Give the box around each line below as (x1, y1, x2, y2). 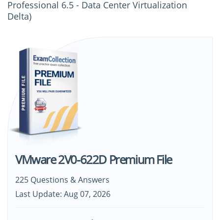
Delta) (7, 10, 31, 22)
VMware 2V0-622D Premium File (15, 151, 172, 168)
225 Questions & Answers (15, 174, 110, 186)
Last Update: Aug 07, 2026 (15, 189, 110, 200)
